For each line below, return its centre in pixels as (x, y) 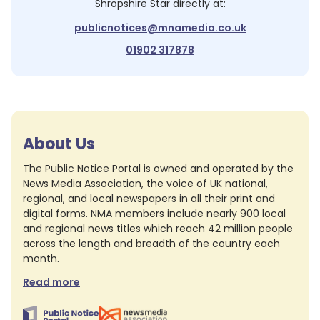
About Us (59, 144)
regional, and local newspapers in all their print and (149, 199)
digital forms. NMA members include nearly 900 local (154, 214)
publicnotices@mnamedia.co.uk (160, 28)
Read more (51, 282)
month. (41, 259)
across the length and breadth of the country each (151, 244)
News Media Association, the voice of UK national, (145, 184)
